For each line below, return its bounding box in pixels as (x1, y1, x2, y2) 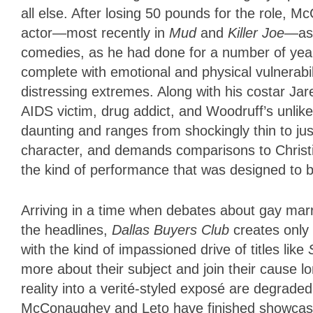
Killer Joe (228, 25, 284, 41)
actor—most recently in (21, 25, 169, 41)
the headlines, (21, 222, 112, 238)
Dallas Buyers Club (112, 222, 233, 238)
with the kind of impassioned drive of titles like (21, 242, 308, 258)
